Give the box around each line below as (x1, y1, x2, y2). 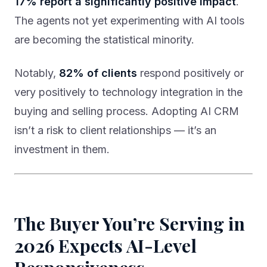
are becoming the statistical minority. (14, 33, 194, 46)
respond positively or (137, 67, 244, 80)
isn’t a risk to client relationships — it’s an (14, 124, 216, 137)
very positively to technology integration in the (14, 86, 243, 99)
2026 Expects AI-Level (14, 234, 197, 258)
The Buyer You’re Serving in (14, 212, 245, 236)
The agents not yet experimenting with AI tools (14, 14, 244, 27)
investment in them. (14, 143, 110, 156)
